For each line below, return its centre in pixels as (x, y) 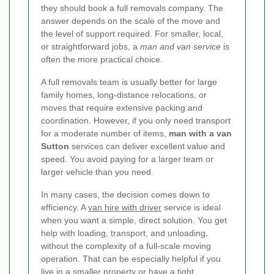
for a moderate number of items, (105, 134)
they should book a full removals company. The (132, 8)
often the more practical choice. (102, 60)
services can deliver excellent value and (147, 146)
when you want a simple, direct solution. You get (134, 220)
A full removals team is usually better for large (129, 82)
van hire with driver (125, 208)
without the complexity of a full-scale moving (126, 246)
